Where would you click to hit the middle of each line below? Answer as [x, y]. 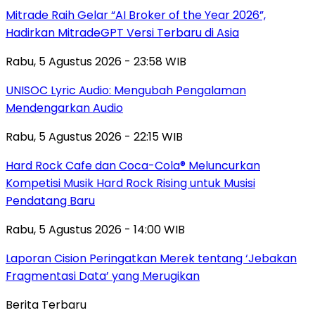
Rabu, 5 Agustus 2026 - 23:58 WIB [96, 62]
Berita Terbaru [46, 305]
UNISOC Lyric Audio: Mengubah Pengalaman [126, 91]
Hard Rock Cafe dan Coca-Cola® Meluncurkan [133, 166]
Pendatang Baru [50, 201]
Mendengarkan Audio [64, 108]
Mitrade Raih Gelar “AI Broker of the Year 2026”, [136, 15]
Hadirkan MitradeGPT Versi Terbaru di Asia [122, 33]
